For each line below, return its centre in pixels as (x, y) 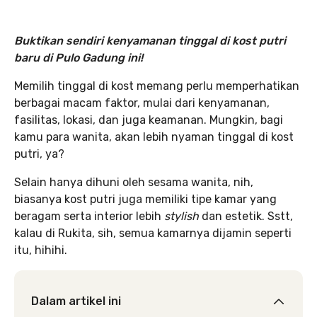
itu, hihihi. (41, 250)
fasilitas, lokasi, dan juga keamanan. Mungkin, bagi (149, 120)
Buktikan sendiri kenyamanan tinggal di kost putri (150, 41)
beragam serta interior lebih (89, 216)
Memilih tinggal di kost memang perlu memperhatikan (157, 86)
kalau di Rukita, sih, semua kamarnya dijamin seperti (153, 233)
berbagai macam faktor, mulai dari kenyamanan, (142, 103)
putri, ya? (39, 154)
